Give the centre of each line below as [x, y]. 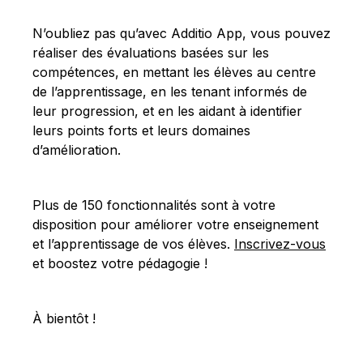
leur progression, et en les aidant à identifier [167, 111]
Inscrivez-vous [280, 244]
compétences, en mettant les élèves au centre [174, 73]
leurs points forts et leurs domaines [141, 131]
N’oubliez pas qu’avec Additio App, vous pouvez [181, 34]
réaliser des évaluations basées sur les [151, 53]
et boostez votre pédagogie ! [120, 264]
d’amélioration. [77, 150]
